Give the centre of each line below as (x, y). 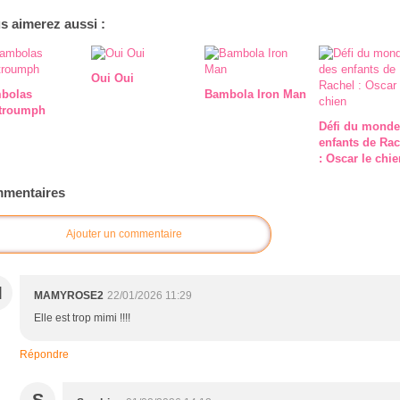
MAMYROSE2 (69, 295)
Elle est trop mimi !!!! (82, 317)
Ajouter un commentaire (124, 233)
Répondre (44, 354)
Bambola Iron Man (255, 95)
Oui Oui (112, 79)
